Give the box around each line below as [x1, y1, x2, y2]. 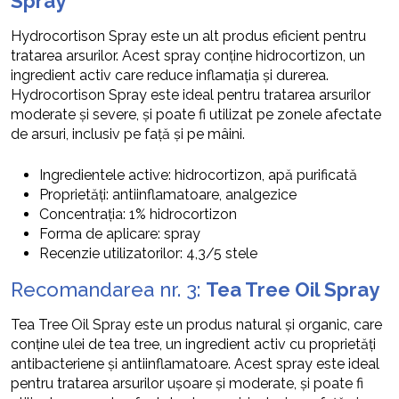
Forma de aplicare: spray [39, 225, 200, 243]
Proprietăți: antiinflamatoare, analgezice [39, 186, 297, 204]
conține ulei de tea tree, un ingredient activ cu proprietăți [11, 336, 376, 354]
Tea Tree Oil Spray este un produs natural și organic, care [11, 316, 382, 334]
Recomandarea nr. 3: [11, 278, 206, 302]
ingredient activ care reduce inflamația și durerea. [11, 67, 329, 85]
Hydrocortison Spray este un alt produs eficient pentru [11, 28, 366, 45]
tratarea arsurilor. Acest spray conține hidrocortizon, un [11, 47, 365, 65]
